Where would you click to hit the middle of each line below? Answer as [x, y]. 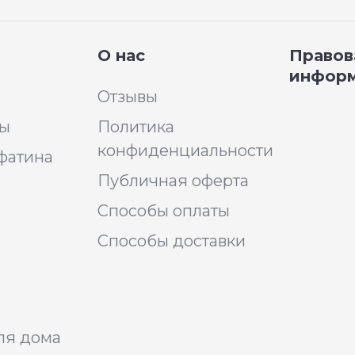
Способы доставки [172, 241]
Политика [136, 127]
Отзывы [128, 97]
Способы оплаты [164, 211]
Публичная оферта [173, 181]
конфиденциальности [185, 151]
